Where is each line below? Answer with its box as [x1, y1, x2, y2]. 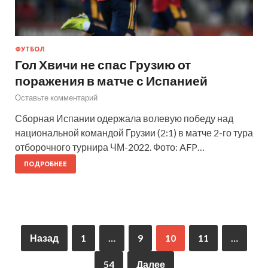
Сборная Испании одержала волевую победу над [15, 112, 233, 124]
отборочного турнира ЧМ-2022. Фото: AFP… [15, 141, 205, 153]
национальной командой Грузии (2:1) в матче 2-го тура [15, 126, 253, 138]
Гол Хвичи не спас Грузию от [15, 56, 191, 72]
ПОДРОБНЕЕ [24, 160, 67, 167]
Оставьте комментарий [15, 92, 98, 102]
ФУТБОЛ [15, 45, 45, 53]
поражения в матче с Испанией [15, 72, 208, 88]
